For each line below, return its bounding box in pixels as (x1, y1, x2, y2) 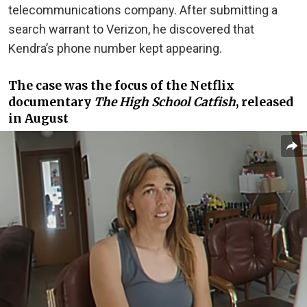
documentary (8, 95, 94, 110)
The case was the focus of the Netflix (8, 78, 234, 94)
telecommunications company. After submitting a (8, 2, 278, 17)
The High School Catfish (94, 95, 236, 110)
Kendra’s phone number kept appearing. (8, 40, 225, 56)
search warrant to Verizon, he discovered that (8, 21, 254, 36)
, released (236, 95, 293, 110)
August (25, 111, 69, 127)
